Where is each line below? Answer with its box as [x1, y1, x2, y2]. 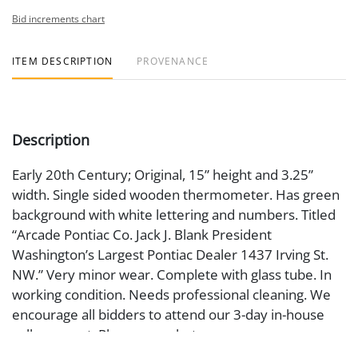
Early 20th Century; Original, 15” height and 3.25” [12, 165, 313, 184]
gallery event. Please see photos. [12, 325, 214, 344]
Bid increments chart [12, 12, 105, 26]
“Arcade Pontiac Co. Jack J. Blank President [12, 225, 272, 244]
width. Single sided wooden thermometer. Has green [12, 185, 340, 204]
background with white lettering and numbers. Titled [12, 205, 336, 224]
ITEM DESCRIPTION [12, 54, 113, 68]
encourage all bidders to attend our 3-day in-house [12, 305, 324, 324]
